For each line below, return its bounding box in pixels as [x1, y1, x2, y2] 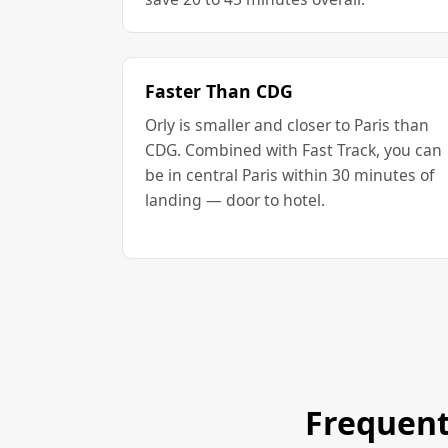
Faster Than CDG [145, 78, 293, 103]
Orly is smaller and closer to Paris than [145, 113, 429, 136]
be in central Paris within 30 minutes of [145, 163, 434, 186]
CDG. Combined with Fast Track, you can [145, 138, 442, 161]
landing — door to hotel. [145, 188, 325, 211]
